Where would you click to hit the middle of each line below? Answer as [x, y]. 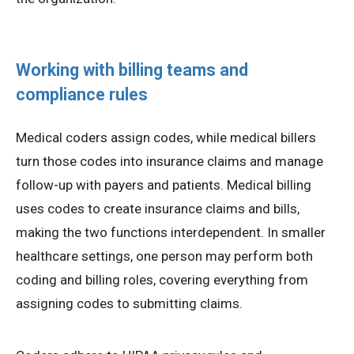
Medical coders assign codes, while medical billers [166, 138]
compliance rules [82, 95]
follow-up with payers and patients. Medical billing [164, 185]
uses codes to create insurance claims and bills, [158, 209]
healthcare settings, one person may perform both [164, 256]
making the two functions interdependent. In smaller [171, 233]
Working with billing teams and [132, 70]
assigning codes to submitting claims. [129, 304]
